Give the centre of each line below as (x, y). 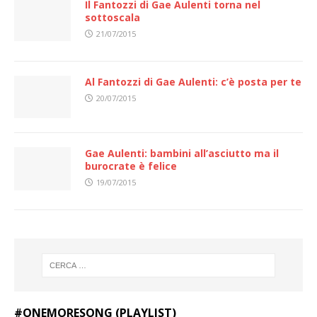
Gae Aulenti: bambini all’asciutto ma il (182, 154)
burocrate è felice (131, 166)
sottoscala (113, 18)
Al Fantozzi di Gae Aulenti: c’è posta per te (193, 82)
